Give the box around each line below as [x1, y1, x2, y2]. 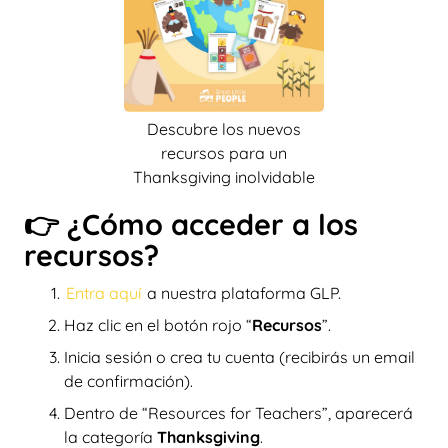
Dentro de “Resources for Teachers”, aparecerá [64, 403, 413, 423]
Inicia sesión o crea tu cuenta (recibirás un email [64, 347, 415, 367]
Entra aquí [66, 283, 141, 303]
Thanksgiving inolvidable [133, 167, 315, 187]
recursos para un [161, 143, 287, 163]
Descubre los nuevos [147, 119, 301, 139]
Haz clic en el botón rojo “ [64, 315, 252, 335]
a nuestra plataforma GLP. [143, 283, 341, 303]
